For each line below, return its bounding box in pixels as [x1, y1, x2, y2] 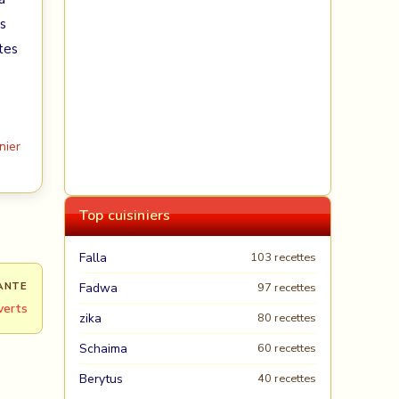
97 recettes [257, 280, 316, 296]
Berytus [79, 370, 123, 387]
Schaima [79, 340, 127, 357]
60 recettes [257, 340, 316, 356]
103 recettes [250, 249, 316, 265]
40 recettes [257, 370, 316, 387]
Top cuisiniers [79, 206, 171, 225]
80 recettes [257, 310, 316, 326]
